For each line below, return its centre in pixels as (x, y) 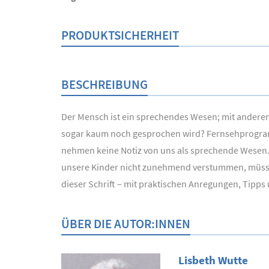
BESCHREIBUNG (104, 84)
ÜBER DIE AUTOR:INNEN (126, 224)
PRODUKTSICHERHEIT (120, 35)
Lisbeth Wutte (213, 260)
